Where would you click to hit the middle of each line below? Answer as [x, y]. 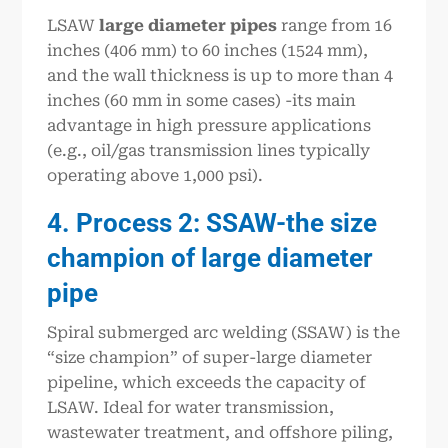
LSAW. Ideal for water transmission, [191, 408]
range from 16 [335, 25]
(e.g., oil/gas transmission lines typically [209, 150]
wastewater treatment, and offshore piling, [220, 433]
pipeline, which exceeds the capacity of [207, 383]
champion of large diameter [210, 258]
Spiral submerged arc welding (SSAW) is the [224, 333]
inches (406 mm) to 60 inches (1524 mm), [208, 50]
